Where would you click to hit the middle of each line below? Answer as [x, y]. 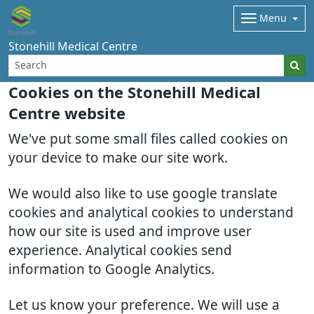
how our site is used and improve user [130, 232]
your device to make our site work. [118, 158]
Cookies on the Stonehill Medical [135, 93]
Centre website [67, 114]
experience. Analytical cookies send [120, 251]
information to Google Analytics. [111, 269]
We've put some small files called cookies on [148, 139]
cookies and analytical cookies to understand [151, 213]
